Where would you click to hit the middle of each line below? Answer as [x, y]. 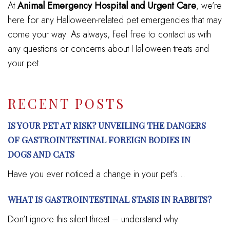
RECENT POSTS [66, 103]
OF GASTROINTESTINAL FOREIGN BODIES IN [99, 139]
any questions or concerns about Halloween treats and [108, 49]
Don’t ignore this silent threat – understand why [93, 219]
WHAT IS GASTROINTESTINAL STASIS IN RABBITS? [110, 199]
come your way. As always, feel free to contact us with [109, 34]
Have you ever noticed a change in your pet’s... [97, 174]
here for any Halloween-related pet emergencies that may [115, 20]
